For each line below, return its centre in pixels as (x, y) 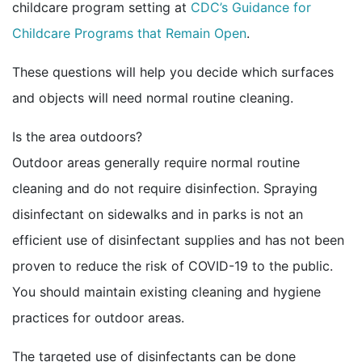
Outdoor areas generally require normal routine (156, 162)
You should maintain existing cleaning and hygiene (166, 291)
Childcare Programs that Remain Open (129, 33)
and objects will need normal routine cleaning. (153, 97)
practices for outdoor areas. (98, 317)
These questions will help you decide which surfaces (173, 72)
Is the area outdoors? (77, 136)
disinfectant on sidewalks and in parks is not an (158, 214)
